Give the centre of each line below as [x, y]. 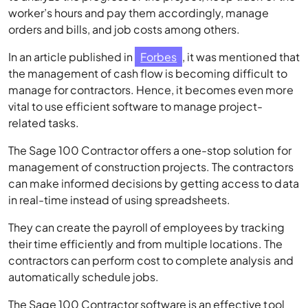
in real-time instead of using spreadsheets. [120, 200]
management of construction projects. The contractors [151, 167]
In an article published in [72, 57]
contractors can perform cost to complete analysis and [151, 260]
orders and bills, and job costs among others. [124, 29]
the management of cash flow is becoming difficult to [148, 73]
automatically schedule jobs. [84, 277]
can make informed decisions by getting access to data [154, 183]
